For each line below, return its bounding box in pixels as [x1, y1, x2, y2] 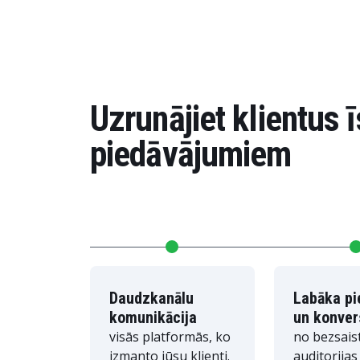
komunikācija [109, 308, 197, 327]
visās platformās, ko [109, 328, 231, 346]
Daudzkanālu [109, 288, 194, 308]
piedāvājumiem [90, 133, 292, 175]
